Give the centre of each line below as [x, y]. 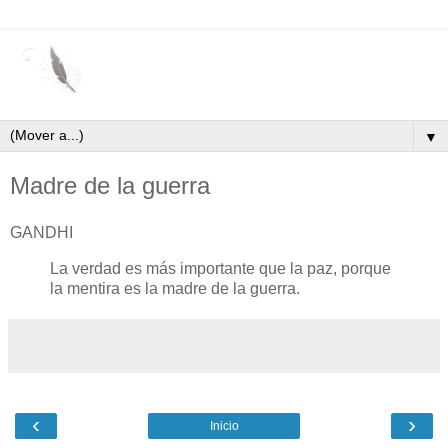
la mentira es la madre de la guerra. [175, 289]
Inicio [224, 426]
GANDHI [41, 233]
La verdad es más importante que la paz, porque [220, 269]
